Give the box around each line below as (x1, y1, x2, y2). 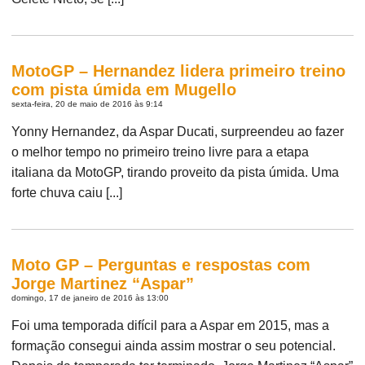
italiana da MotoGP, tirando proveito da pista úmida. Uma (11, 165, 340, 179)
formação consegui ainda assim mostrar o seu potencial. (11, 338, 336, 353)
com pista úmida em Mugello (11, 80, 237, 99)
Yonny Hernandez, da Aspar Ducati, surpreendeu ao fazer (11, 124, 345, 139)
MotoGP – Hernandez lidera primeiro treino (11, 61, 346, 80)
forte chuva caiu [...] (11, 185, 123, 200)
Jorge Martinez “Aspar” (11, 274, 195, 292)
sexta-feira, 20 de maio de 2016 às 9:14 (11, 99, 164, 108)
